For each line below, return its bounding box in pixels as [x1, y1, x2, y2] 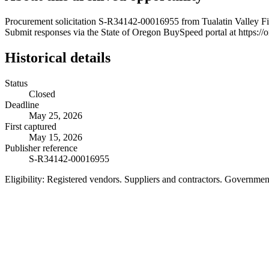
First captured [5, 121, 56, 131]
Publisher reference [5, 142, 77, 153]
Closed [29, 88, 55, 99]
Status [5, 77, 28, 88]
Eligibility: [5, 174, 44, 184]
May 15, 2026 [29, 131, 82, 142]
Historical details [5, 49, 110, 65]
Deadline [5, 99, 39, 110]
